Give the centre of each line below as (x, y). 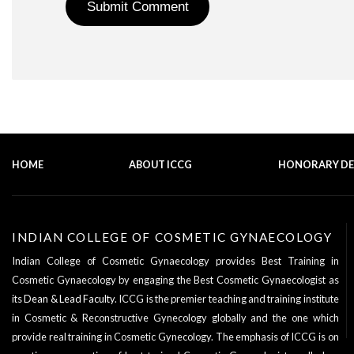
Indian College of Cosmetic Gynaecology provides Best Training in (175, 261)
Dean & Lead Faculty (70, 299)
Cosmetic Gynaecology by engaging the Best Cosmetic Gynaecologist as (175, 280)
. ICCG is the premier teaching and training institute (227, 299)
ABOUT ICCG (161, 165)
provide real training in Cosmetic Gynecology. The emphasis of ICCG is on (175, 337)
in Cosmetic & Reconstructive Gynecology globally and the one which (175, 318)
